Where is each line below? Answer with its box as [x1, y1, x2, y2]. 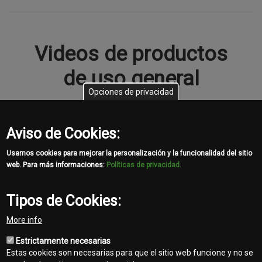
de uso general [63, 66, 199, 91]
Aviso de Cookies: [6, 125, 120, 142]
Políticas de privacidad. [106, 161, 182, 169]
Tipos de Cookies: [6, 192, 122, 209]
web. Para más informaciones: [6, 161, 107, 169]
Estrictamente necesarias [16, 236, 111, 246]
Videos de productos [35, 42, 227, 66]
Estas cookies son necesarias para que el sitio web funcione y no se [6, 248, 254, 257]
